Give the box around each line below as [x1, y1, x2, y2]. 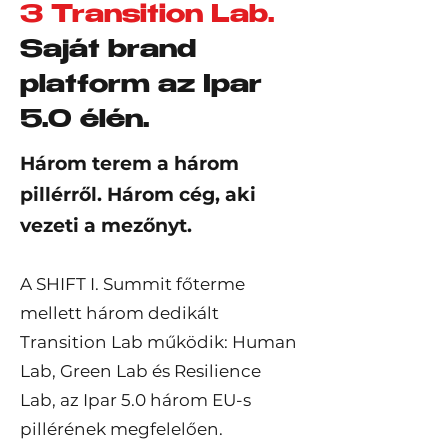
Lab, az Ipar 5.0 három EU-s [20, 390, 251, 410]
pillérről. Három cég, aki [20, 183, 256, 206]
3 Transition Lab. [20, 4, 274, 29]
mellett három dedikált [20, 303, 219, 323]
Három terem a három [20, 152, 239, 175]
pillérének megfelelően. [20, 419, 223, 439]
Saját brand [20, 39, 196, 64]
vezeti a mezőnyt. [20, 214, 192, 237]
